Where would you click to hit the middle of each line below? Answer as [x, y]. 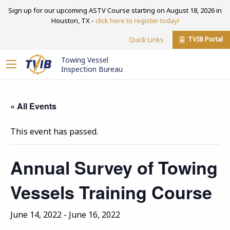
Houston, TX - [73, 20]
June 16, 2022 [94, 215]
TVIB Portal [205, 39]
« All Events [33, 106]
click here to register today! [137, 20]
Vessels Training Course [111, 192]
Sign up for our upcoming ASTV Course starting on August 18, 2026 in [115, 10]
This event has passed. [54, 131]
